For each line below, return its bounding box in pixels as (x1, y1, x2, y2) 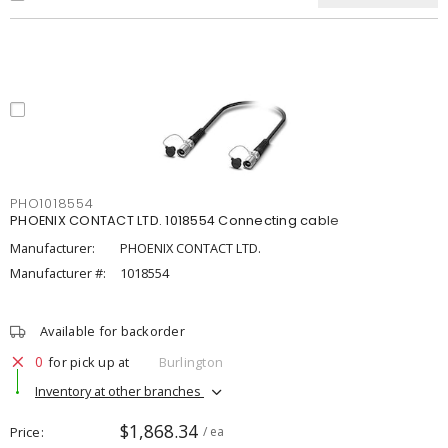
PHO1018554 (10, 195, 94, 212)
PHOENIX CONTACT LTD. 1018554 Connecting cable (10, 212, 340, 229)
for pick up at (48, 352, 130, 371)
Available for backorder (40, 322, 185, 340)
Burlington (158, 352, 223, 371)
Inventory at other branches (35, 381, 204, 400)
